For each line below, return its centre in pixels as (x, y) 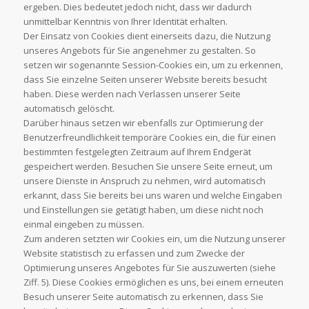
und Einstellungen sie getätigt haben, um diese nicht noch (143, 209)
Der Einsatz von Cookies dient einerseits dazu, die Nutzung (147, 36)
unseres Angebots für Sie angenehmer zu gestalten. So (139, 50)
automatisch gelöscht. (69, 108)
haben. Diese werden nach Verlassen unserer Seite (132, 93)
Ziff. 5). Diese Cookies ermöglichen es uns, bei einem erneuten (153, 282)
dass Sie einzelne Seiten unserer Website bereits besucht (145, 79)
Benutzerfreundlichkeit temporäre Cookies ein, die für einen (149, 137)
